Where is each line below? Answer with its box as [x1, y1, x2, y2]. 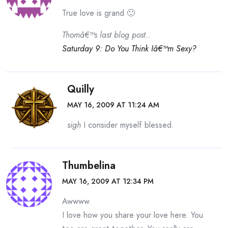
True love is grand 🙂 [62, 7, 135, 19]
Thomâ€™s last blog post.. [62, 29, 151, 41]
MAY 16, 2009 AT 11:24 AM [67, 100, 159, 110]
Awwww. [62, 195, 92, 207]
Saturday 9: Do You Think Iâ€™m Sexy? [62, 43, 196, 54]
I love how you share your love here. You [62, 209, 203, 221]
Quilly [67, 82, 94, 97]
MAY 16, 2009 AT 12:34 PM [62, 176, 154, 186]
